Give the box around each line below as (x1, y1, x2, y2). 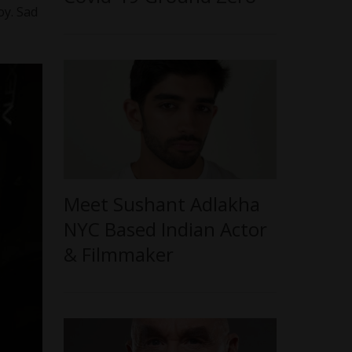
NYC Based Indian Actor (64, 216, 268, 243)
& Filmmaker (64, 241, 174, 268)
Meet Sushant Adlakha (64, 191, 261, 218)
